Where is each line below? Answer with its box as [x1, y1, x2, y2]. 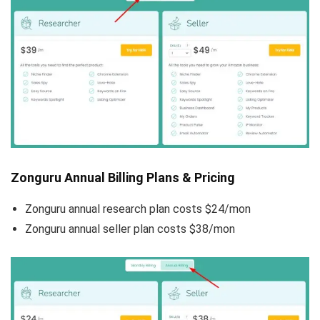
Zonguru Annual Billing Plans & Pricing [11, 169, 235, 185]
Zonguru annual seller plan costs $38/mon [25, 221, 235, 236]
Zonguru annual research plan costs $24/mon [25, 201, 251, 216]
